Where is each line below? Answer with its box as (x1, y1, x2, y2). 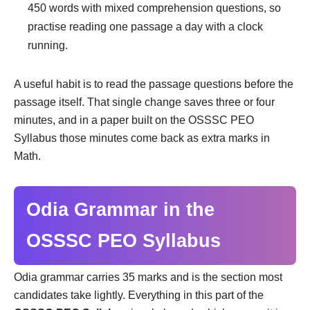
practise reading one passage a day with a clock (28, 20, 263, 33)
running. (28, 39, 68, 51)
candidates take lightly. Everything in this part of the (14, 289, 264, 301)
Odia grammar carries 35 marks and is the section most (14, 271, 282, 283)
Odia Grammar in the (26, 199, 215, 220)
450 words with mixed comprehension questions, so (28, 1, 281, 14)
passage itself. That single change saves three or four (14, 95, 275, 108)
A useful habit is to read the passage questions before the (14, 77, 293, 90)
